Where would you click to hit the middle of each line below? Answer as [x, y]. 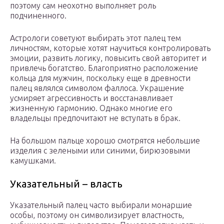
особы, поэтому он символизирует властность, [97, 215]
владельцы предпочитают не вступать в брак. [95, 118]
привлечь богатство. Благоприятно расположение [104, 68]
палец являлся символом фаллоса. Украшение [97, 88]
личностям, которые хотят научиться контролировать [110, 48]
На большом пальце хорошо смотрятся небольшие [105, 141]
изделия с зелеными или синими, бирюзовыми [100, 151]
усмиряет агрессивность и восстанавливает [91, 98]
